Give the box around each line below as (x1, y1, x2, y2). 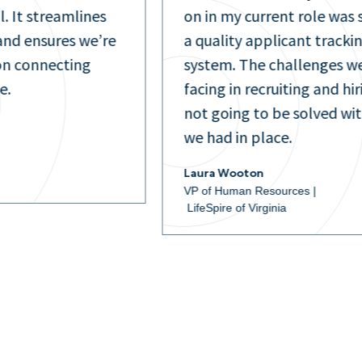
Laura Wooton (183, 169, 264, 180)
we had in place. (183, 127, 293, 148)
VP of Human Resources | (183, 184, 317, 198)
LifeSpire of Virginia (183, 201, 287, 215)
